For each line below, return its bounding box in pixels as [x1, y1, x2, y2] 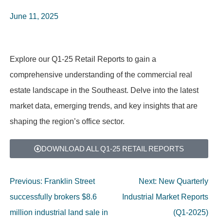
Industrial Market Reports [122, 193, 208, 201]
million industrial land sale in [10, 208, 108, 217]
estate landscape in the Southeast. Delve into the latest [10, 86, 199, 94]
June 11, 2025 [10, 12, 58, 20]
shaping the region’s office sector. [10, 117, 125, 126]
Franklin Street [44, 177, 95, 185]
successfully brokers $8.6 [10, 193, 97, 201]
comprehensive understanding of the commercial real [10, 71, 192, 79]
